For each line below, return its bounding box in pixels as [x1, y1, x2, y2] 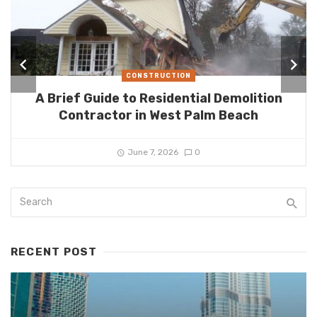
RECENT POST [11, 246, 98, 259]
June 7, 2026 [127, 147, 179, 158]
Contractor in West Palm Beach [59, 108, 258, 123]
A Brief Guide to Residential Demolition [35, 91, 282, 106]
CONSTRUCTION [126, 71, 191, 79]
